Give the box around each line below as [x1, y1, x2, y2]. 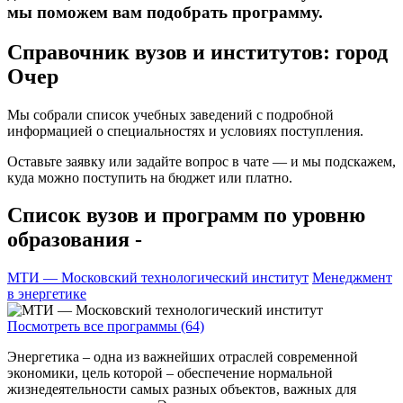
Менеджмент [312, 270, 392, 286]
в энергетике [7, 286, 86, 302]
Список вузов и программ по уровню [7, 203, 365, 228]
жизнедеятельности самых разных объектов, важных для [7, 381, 356, 398]
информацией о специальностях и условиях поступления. [7, 122, 363, 139]
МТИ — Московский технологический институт [7, 270, 309, 286]
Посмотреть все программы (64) [7, 318, 204, 335]
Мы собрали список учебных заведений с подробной [7, 106, 334, 122]
